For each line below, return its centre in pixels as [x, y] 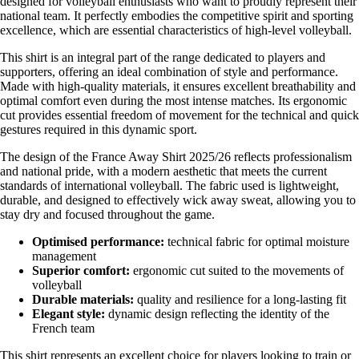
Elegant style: [69, 313]
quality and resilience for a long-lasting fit [240, 299]
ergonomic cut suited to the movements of [237, 270]
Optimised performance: [98, 241]
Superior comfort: [81, 270]
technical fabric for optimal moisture [257, 241]
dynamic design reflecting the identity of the [217, 313]
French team [63, 328]
